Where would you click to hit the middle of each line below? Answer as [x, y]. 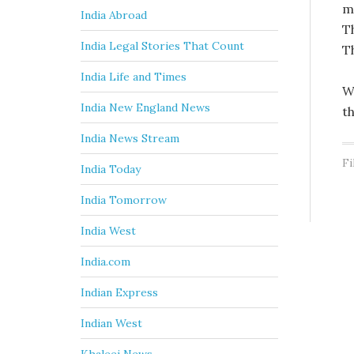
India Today [111, 169]
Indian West [111, 324]
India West [108, 231]
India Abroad [114, 15]
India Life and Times [134, 77]
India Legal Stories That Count [162, 46]
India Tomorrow [124, 200]
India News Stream [130, 139]
